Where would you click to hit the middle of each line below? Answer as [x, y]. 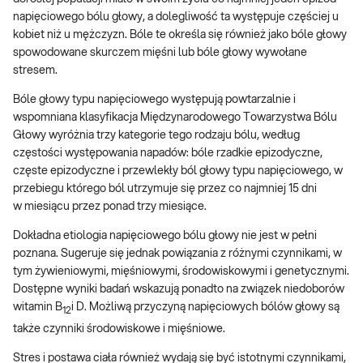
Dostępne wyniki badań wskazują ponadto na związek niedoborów [179, 290]
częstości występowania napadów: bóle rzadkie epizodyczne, [168, 154]
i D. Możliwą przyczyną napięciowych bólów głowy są [205, 307]
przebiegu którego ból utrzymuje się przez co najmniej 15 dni [165, 189]
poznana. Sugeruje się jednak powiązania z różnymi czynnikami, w [177, 254]
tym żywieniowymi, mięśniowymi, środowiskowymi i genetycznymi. [181, 272]
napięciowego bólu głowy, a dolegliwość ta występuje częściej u [176, 17]
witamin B [38, 307]
